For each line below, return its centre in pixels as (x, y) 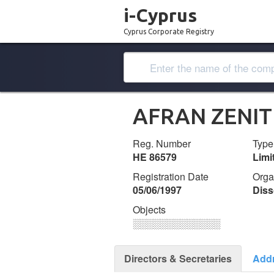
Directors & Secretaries (178, 258)
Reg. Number (162, 143)
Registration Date (171, 176)
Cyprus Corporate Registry (169, 31)
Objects (149, 209)
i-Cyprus (160, 15)
